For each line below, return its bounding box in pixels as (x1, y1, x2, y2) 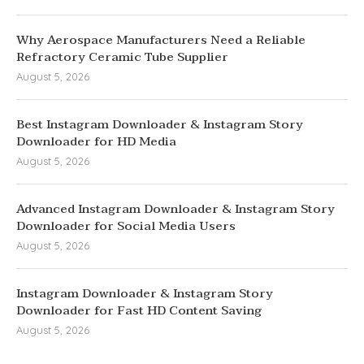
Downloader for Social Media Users (16, 215, 236, 237)
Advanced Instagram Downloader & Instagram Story (16, 198, 335, 220)
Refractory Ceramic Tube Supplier (16, 46, 228, 68)
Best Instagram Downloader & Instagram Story (16, 114, 303, 136)
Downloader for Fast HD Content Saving (16, 300, 262, 322)
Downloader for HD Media (16, 131, 176, 153)
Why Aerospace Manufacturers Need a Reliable (16, 29, 305, 51)
